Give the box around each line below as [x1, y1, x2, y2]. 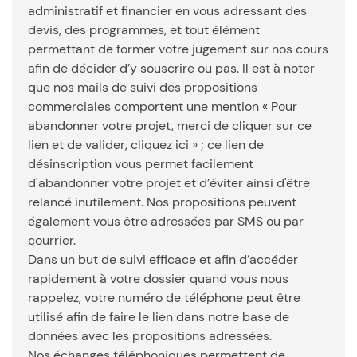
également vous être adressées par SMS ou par [28, 213, 304, 229]
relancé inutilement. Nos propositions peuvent [28, 194, 296, 210]
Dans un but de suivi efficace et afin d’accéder [28, 251, 298, 268]
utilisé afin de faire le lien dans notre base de [28, 308, 289, 325]
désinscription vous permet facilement [28, 155, 253, 172]
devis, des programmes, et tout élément [28, 22, 260, 38]
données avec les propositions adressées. [28, 328, 272, 344]
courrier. [28, 232, 79, 249]
